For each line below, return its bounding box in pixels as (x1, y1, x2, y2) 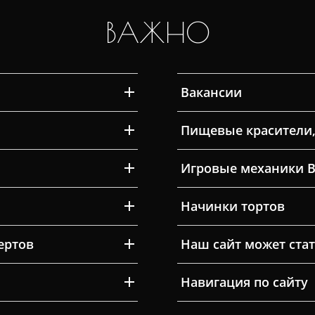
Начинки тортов (180, 197, 285, 214)
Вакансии (180, 83, 242, 101)
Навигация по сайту (180, 273, 308, 290)
